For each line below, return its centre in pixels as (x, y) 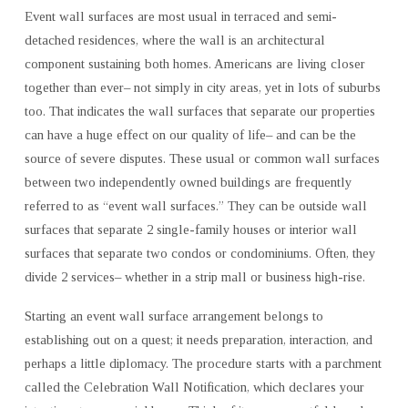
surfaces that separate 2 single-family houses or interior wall (190, 229)
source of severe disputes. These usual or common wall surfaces (202, 158)
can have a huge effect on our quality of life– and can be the (190, 134)
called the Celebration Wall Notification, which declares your (194, 387)
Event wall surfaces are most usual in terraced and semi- (180, 16)
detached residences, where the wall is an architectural (174, 40)
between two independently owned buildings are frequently (188, 182)
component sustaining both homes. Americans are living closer (194, 63)
